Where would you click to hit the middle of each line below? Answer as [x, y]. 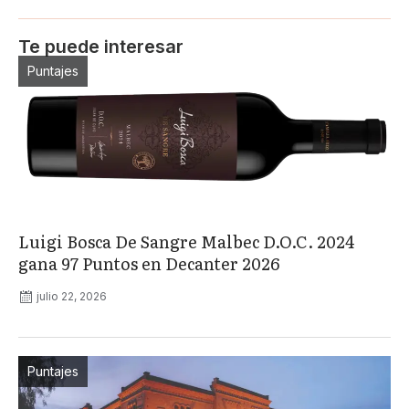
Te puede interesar [101, 46]
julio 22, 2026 [72, 296]
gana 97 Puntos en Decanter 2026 [149, 263]
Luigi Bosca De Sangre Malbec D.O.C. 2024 [187, 241]
